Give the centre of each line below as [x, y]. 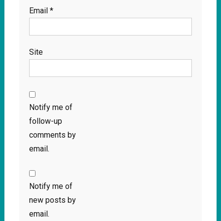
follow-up [45, 121]
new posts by [52, 200]
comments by [52, 135]
